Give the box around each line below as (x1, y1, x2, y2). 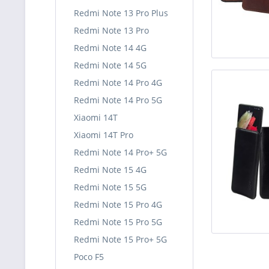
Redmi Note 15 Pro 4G (74, 199, 162, 210)
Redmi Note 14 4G (74, 42, 147, 53)
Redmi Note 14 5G (74, 59, 147, 71)
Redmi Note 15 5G (74, 181, 147, 193)
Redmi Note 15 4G (74, 164, 147, 175)
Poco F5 (74, 251, 104, 262)
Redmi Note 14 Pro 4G (74, 77, 162, 88)
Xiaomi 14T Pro (74, 129, 133, 141)
